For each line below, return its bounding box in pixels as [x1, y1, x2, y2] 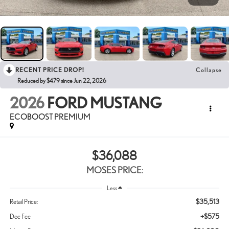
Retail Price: [9, 198, 38, 206]
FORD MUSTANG [47, 94, 162, 112]
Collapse [196, 65, 222, 74]
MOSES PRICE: [86, 164, 143, 175]
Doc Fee [9, 213, 31, 221]
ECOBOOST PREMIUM [9, 112, 90, 122]
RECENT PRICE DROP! [15, 65, 84, 74]
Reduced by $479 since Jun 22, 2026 [17, 77, 106, 84]
